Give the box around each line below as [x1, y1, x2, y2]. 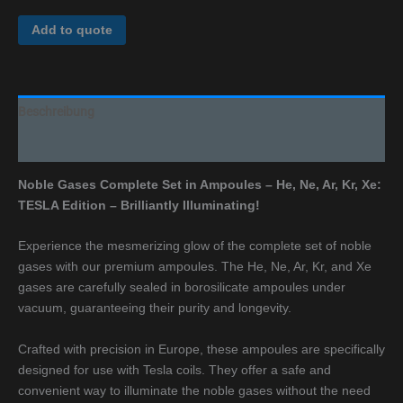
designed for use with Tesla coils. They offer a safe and [18, 362, 331, 377]
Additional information [18, 137, 143, 152]
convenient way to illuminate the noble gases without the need [18, 382, 371, 398]
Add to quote [31, 22, 112, 38]
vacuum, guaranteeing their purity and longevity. [18, 300, 291, 316]
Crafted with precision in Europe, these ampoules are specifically [18, 341, 385, 356]
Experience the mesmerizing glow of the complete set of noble [18, 238, 372, 254]
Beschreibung [18, 103, 94, 119]
